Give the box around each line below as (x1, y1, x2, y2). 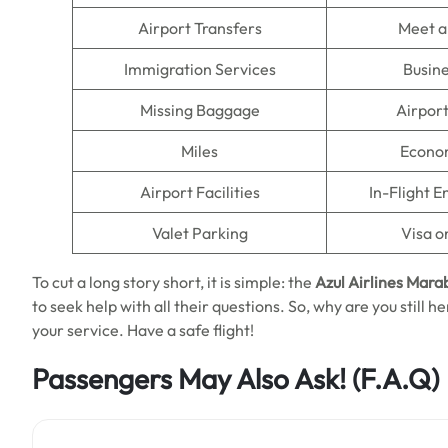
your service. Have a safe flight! (32, 320, 254, 340)
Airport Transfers (137, 18, 262, 38)
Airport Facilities (139, 182, 260, 202)
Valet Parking (151, 223, 248, 243)
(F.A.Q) (346, 361, 439, 396)
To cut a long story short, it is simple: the (32, 272, 315, 292)
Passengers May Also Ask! (32, 361, 346, 396)
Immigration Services (123, 59, 276, 79)
